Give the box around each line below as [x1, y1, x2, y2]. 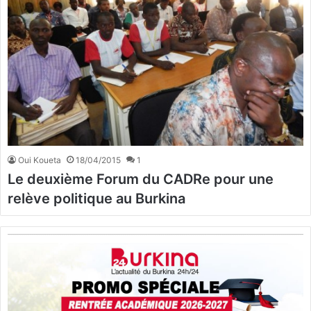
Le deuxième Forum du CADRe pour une [8, 170, 274, 187]
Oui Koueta [18, 154, 61, 165]
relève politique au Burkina [8, 190, 185, 207]
